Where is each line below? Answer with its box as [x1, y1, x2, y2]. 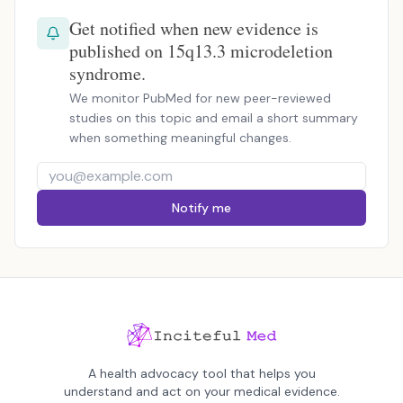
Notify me [172, 200, 231, 216]
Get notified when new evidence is [69, 16, 318, 40]
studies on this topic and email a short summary [69, 110, 358, 126]
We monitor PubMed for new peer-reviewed [69, 90, 331, 106]
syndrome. [69, 61, 146, 85]
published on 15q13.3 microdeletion [69, 39, 333, 63]
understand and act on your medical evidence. [63, 383, 340, 400]
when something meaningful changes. [69, 130, 291, 146]
